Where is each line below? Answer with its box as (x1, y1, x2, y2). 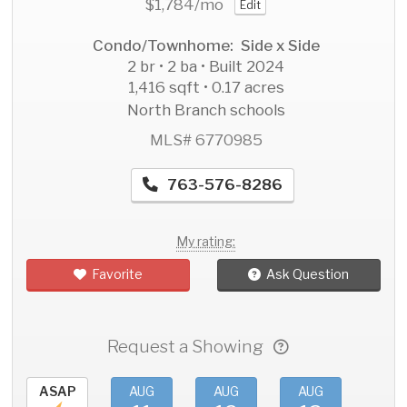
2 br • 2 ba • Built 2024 (127, 57, 284, 76)
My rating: (176, 233, 235, 249)
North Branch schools (126, 101, 285, 120)
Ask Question (266, 266, 350, 283)
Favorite (92, 266, 144, 283)
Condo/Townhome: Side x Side (92, 36, 320, 55)
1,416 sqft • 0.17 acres (127, 78, 284, 97)
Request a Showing (107, 336, 273, 358)
